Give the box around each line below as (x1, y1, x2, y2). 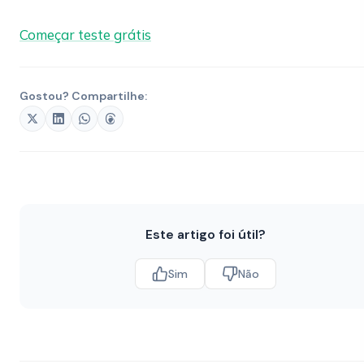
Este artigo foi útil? (145, 226, 266, 243)
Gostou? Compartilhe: (19, 89, 147, 103)
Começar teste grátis (19, 26, 151, 43)
